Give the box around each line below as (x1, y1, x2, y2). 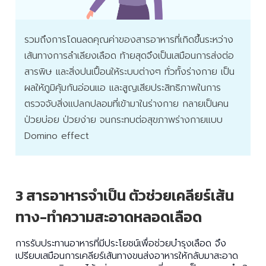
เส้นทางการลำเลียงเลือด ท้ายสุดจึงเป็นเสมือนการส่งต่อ (24, 49, 234, 64)
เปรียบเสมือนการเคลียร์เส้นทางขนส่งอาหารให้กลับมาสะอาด (15, 249, 238, 264)
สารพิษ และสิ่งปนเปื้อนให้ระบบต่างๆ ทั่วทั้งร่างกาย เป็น (24, 65, 235, 80)
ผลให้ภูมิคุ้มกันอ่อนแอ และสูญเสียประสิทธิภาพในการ (24, 81, 221, 96)
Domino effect (24, 129, 89, 144)
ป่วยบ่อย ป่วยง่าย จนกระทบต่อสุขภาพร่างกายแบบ (24, 113, 223, 128)
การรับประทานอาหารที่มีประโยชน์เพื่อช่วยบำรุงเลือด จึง (15, 236, 226, 251)
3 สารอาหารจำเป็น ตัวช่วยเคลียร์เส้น (15, 184, 234, 207)
